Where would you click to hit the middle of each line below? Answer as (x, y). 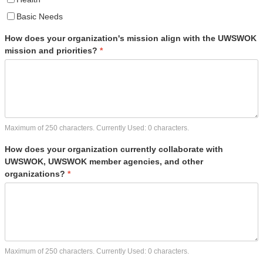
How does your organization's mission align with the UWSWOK (131, 38)
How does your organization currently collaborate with (114, 149)
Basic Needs (40, 16)
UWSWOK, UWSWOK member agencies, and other (104, 161)
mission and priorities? (52, 50)
